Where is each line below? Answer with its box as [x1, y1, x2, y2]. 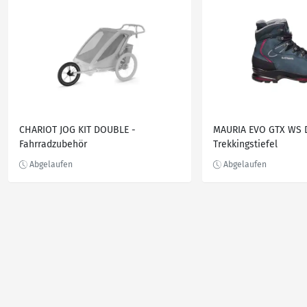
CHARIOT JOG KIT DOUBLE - [19, 124, 136, 136]
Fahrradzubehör [19, 138, 87, 150]
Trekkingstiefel [213, 138, 278, 150]
